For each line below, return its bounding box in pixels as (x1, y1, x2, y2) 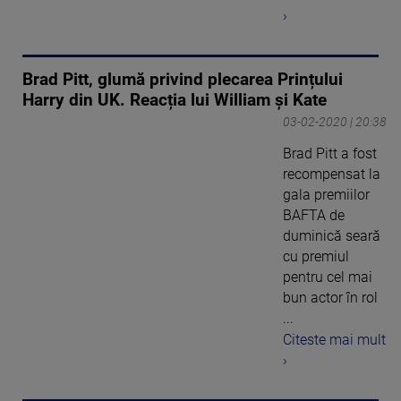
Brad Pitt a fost (283, 144, 377, 162)
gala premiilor (283, 185, 370, 203)
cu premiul (283, 247, 349, 265)
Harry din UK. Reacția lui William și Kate (22, 90, 327, 110)
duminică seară (283, 226, 380, 244)
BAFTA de (283, 206, 345, 224)
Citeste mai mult (283, 331, 386, 349)
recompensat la (283, 165, 380, 183)
